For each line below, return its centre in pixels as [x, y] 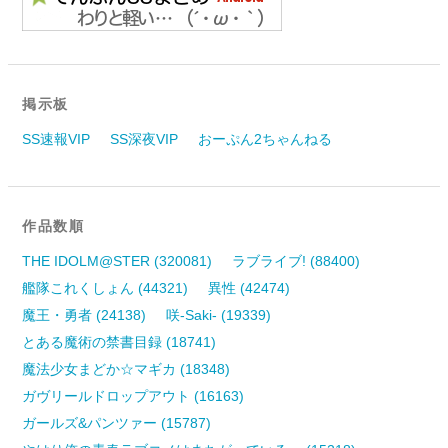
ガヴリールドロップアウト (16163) [133, 395]
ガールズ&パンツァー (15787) [117, 422]
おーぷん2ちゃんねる [265, 138]
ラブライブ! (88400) [296, 260]
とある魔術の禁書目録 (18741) [119, 341]
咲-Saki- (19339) [219, 314]
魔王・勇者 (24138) [84, 314]
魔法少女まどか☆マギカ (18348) [126, 368]
